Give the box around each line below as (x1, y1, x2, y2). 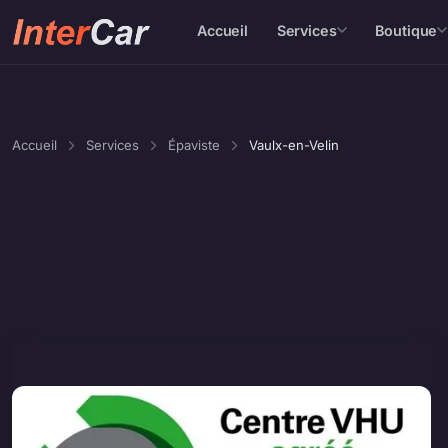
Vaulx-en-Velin (249, 137, 339, 153)
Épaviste (168, 137, 220, 153)
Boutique (375, 21, 438, 39)
